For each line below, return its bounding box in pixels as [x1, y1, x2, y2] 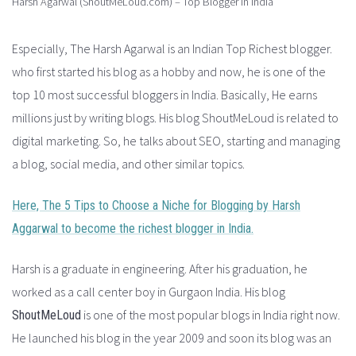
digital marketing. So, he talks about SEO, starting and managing [12, 133, 340, 149]
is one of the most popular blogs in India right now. [81, 307, 340, 323]
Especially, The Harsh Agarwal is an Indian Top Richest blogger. [12, 41, 332, 57]
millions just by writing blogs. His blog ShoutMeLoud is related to [12, 110, 339, 126]
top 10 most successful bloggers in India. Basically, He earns [12, 87, 317, 103]
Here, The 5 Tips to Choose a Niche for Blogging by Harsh [12, 197, 300, 213]
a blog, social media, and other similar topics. [12, 156, 245, 172]
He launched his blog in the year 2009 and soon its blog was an [12, 330, 331, 346]
